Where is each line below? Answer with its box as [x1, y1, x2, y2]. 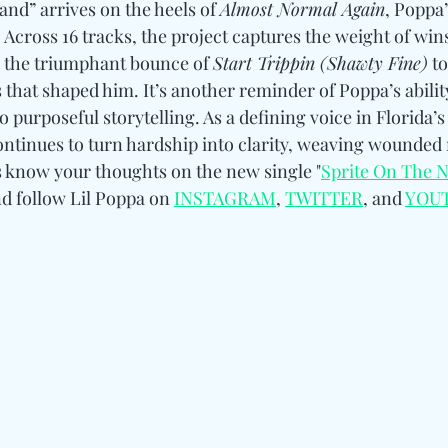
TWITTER [285, 185, 363, 210]
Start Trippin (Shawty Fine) [213, 50, 428, 75]
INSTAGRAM [174, 185, 276, 210]
